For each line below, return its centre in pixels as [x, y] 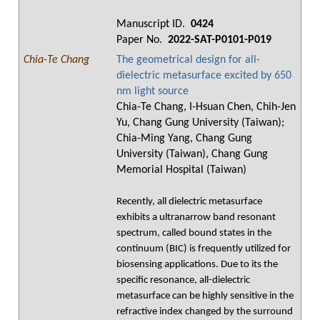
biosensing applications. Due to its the [197, 265]
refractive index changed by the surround [205, 312]
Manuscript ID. [152, 24]
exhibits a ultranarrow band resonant [196, 217]
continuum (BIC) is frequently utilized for [204, 249]
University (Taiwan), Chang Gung [192, 154]
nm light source [152, 91]
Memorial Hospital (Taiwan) [181, 170]
